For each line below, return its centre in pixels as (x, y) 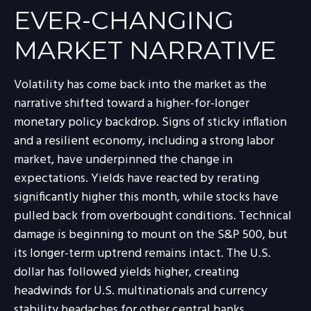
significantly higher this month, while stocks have (146, 197)
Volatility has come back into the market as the (140, 85)
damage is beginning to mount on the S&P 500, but (151, 235)
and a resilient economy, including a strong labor (144, 141)
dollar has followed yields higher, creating (126, 272)
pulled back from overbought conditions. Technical (153, 216)
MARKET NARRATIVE (145, 50)
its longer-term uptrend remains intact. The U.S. (142, 254)
